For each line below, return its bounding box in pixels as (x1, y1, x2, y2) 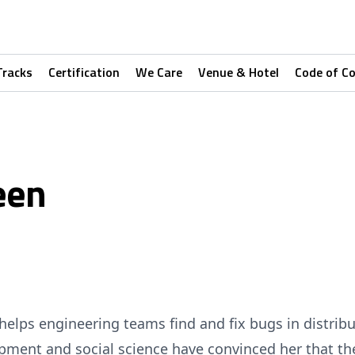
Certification (48, 63, 120, 82)
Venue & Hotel (198, 63, 279, 82)
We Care (136, 63, 182, 82)
